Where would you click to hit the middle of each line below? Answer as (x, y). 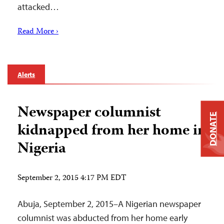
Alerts (26, 75)
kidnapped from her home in (112, 131)
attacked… (38, 7)
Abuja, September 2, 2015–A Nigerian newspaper (109, 204)
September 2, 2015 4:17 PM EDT (72, 179)
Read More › (38, 32)
